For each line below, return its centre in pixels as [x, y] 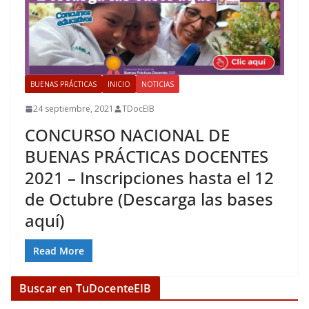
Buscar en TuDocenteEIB [86, 289]
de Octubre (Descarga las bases [149, 199]
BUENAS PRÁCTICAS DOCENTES [147, 157]
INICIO [119, 84]
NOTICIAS [158, 84]
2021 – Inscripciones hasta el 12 [149, 178]
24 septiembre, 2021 [73, 109]
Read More [59, 251]
